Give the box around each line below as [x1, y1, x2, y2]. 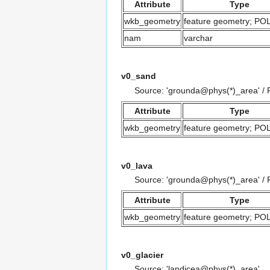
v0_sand [121, 71, 156, 81]
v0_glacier [121, 250, 163, 260]
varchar [184, 33, 213, 43]
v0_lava [121, 160, 152, 171]
